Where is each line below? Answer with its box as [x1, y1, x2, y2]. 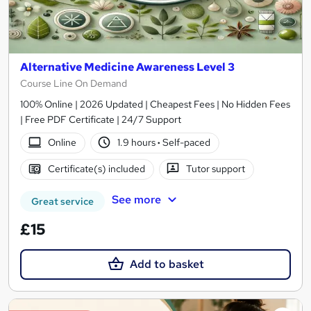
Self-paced [160, 136, 211, 149]
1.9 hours [117, 136, 158, 149]
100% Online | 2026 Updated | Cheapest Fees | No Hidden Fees [20, 97, 290, 110]
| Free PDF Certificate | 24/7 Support [20, 112, 181, 126]
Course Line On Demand [20, 76, 127, 90]
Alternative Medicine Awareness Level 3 [20, 59, 235, 74]
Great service [31, 194, 94, 208]
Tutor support [186, 162, 246, 176]
